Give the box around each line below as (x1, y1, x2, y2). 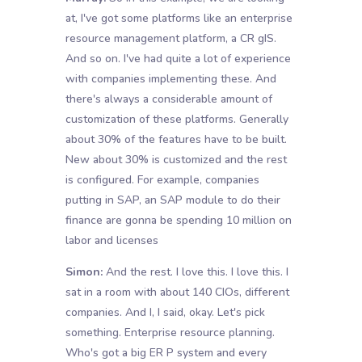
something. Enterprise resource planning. (65, 325, 275, 341)
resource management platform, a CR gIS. (65, 31, 276, 47)
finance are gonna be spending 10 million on (65, 213, 292, 229)
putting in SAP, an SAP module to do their (65, 192, 280, 208)
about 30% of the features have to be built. (65, 132, 287, 148)
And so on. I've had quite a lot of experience (65, 51, 291, 67)
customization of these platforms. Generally (65, 112, 288, 128)
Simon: (65, 264, 103, 280)
